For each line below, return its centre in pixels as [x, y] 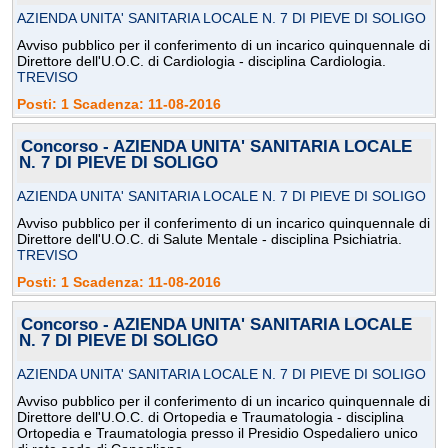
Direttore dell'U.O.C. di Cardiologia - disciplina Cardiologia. [201, 61]
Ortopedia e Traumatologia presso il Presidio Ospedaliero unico [217, 433]
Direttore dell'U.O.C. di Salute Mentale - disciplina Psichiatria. [209, 239]
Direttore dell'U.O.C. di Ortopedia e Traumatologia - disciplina [210, 417]
